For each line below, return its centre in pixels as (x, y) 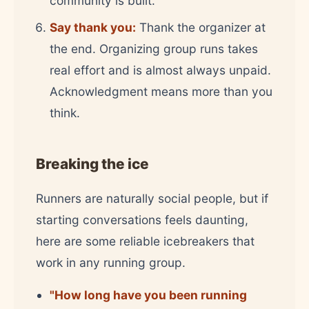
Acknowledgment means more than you (161, 91)
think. (65, 112)
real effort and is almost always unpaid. (160, 70)
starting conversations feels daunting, (142, 219)
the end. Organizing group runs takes (154, 48)
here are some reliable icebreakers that (145, 241)
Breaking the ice (92, 163)
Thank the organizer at (201, 27)
